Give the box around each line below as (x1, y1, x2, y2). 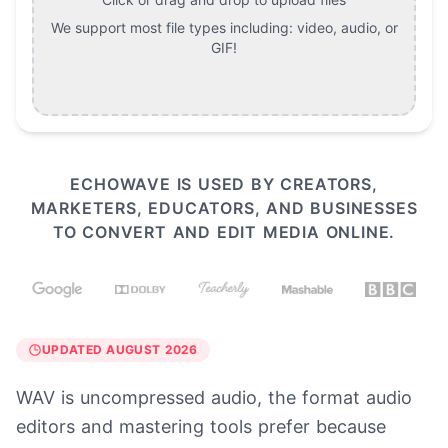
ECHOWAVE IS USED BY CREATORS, (70, 174, 378, 195)
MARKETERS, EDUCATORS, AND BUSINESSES (30, 198, 418, 219)
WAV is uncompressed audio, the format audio (16, 387, 412, 409)
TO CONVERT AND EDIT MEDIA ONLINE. (52, 222, 396, 243)
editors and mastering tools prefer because (16, 416, 386, 438)
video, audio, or (296, 19, 398, 37)
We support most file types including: (50, 19, 293, 37)
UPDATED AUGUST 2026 (42, 342, 198, 358)
